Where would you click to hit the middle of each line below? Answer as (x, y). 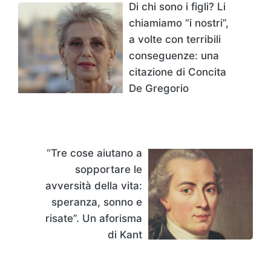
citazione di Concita (178, 72)
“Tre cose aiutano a (94, 153)
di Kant (125, 234)
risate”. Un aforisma (94, 218)
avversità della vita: (94, 185)
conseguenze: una (174, 55)
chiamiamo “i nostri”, (179, 23)
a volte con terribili (175, 39)
